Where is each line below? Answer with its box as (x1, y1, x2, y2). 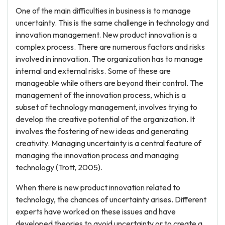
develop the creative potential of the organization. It (16, 114, 195, 124)
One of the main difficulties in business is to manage (16, 6, 191, 16)
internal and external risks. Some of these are (16, 66, 171, 76)
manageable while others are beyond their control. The (16, 78, 203, 88)
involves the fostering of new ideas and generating (16, 126, 188, 136)
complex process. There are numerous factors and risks (16, 42, 205, 52)
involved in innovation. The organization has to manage (16, 54, 203, 64)
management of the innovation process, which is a (16, 90, 186, 100)
